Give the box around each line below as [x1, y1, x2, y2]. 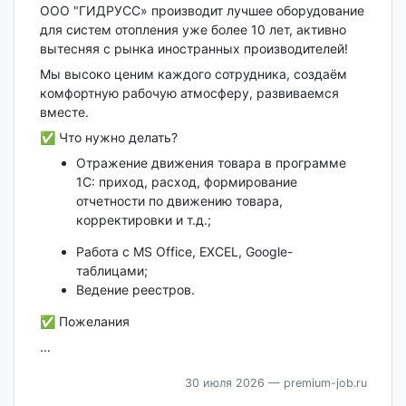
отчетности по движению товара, [75, 192, 283, 208]
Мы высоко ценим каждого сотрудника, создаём [39, 65, 347, 82]
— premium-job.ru [264, 375, 367, 390]
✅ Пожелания [39, 313, 130, 329]
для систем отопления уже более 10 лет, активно [39, 21, 346, 37]
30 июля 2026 [184, 375, 265, 390]
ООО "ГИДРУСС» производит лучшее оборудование [39, 2, 364, 18]
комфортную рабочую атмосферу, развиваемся [39, 84, 339, 101]
